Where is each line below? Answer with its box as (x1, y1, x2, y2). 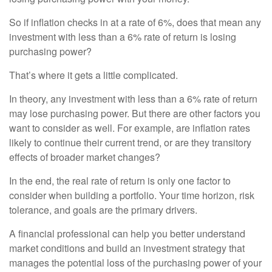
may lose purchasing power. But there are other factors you (9, 106, 260, 120)
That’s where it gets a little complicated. (9, 68, 178, 82)
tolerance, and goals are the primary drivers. (9, 203, 197, 217)
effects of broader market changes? (9, 150, 160, 164)
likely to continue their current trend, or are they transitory (9, 135, 251, 149)
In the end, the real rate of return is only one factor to (9, 174, 231, 188)
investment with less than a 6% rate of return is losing (9, 30, 236, 44)
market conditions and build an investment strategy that (9, 241, 245, 255)
